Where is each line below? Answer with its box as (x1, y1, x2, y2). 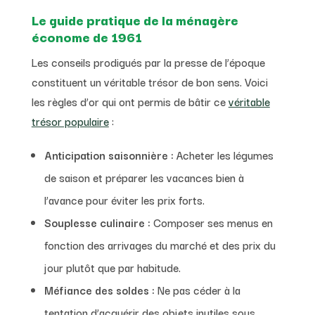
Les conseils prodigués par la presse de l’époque (31, 53, 265, 70)
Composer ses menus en (150, 213, 273, 231)
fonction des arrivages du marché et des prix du (44, 236, 276, 253)
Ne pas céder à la (154, 281, 240, 298)
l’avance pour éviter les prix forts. (44, 191, 205, 208)
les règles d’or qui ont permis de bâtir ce (31, 92, 229, 110)
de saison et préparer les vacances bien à (44, 168, 244, 186)
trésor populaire (31, 112, 109, 129)
